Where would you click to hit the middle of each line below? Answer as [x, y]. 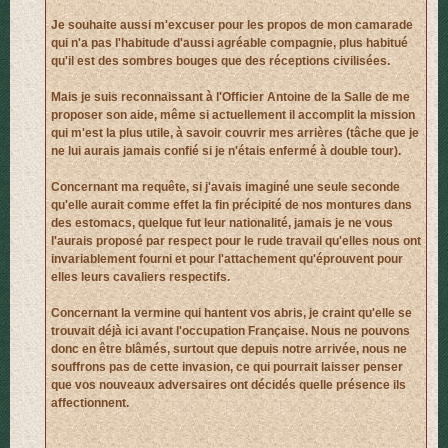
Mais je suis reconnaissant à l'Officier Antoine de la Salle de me [230, 97]
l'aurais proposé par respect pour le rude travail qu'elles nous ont [236, 241]
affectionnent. [90, 403]
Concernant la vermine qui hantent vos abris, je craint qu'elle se [231, 313]
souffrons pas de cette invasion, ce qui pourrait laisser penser [227, 367]
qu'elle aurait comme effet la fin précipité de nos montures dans [231, 205]
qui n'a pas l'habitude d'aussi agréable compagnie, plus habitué [229, 43]
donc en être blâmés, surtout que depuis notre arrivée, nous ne [229, 349]
